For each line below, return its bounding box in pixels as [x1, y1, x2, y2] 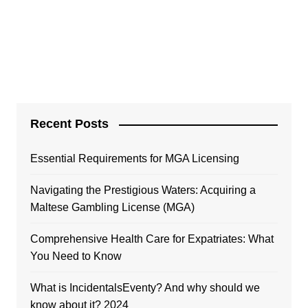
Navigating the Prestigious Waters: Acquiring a [30, 184, 256, 197]
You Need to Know [30, 250, 122, 263]
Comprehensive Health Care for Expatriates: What [30, 233, 274, 245]
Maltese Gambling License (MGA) [30, 201, 195, 214]
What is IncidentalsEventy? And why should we [30, 282, 260, 294]
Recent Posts [30, 117, 109, 131]
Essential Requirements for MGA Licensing [30, 153, 239, 165]
